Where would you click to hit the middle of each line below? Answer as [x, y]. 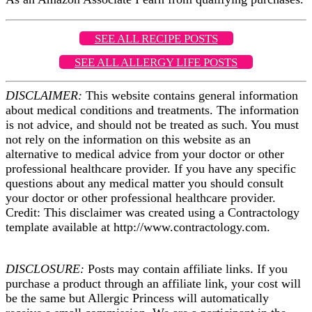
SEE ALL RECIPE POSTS [156, 39]
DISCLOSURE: [45, 269]
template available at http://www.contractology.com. [138, 227]
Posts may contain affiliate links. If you [186, 269]
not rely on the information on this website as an [128, 140]
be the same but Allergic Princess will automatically [137, 298]
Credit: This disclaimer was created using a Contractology [153, 213]
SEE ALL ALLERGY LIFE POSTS [156, 63]
